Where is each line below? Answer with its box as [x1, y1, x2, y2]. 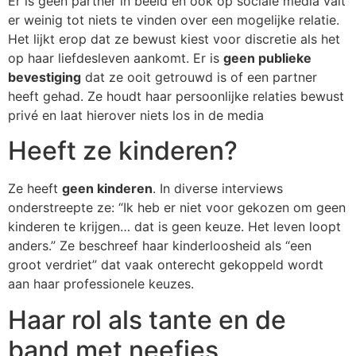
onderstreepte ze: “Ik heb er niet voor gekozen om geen [8, 199, 346, 216]
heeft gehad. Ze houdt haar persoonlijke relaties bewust [8, 88, 344, 104]
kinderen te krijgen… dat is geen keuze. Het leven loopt [8, 219, 341, 235]
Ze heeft [8, 180, 62, 197]
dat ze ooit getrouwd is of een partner [81, 69, 317, 85]
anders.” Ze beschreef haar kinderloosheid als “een [8, 238, 311, 254]
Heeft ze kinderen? [8, 135, 238, 167]
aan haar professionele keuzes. [8, 276, 194, 292]
